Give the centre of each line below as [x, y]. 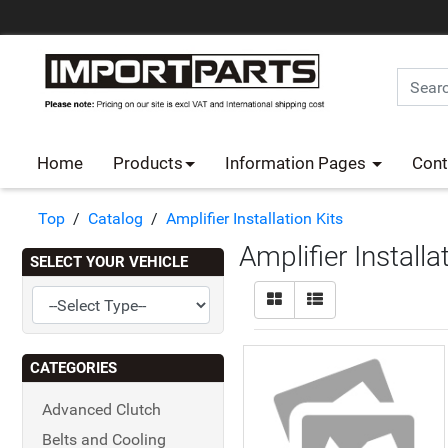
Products [148, 163]
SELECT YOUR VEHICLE [109, 262]
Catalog [115, 218]
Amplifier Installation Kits [254, 218]
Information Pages [297, 163]
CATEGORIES [73, 368]
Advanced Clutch [101, 409]
